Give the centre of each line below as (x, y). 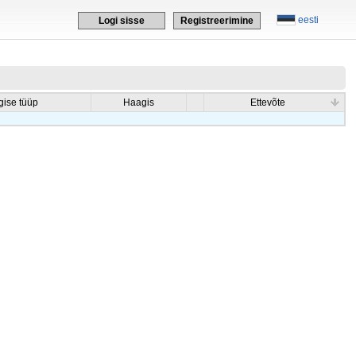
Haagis (138, 103)
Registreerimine (217, 21)
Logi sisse (122, 21)
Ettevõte (267, 103)
